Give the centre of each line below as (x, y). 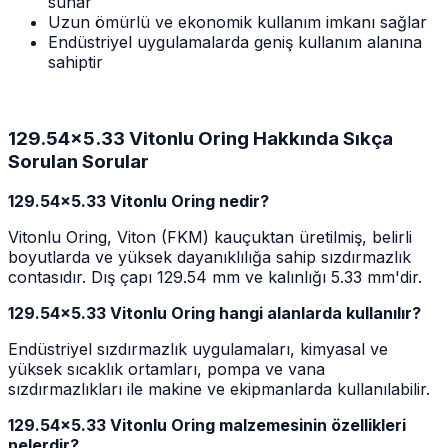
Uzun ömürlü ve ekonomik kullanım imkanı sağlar (237, 22)
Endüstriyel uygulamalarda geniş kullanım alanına (235, 42)
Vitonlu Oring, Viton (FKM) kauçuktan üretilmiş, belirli (210, 237)
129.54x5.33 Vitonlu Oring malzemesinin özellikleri (207, 425)
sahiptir (75, 62)
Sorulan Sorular (78, 161)
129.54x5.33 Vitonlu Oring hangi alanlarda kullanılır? (214, 313)
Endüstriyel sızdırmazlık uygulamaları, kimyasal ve (198, 349)
